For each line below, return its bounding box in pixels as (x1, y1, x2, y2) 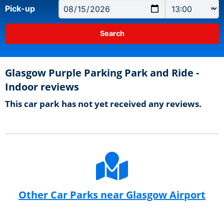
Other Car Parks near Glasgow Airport (18, 187, 205, 201)
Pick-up (5, 3, 35, 14)
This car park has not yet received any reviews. (5, 97, 201, 109)
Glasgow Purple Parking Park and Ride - (5, 65, 199, 79)
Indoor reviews (5, 79, 79, 93)
